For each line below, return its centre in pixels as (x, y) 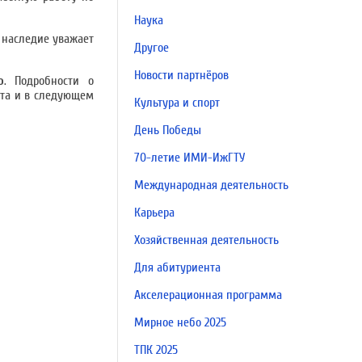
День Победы (168, 130)
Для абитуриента (177, 267)
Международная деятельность (211, 185)
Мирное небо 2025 (180, 322)
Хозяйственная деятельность (206, 240)
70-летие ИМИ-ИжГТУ (189, 158)
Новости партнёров (181, 75)
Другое (152, 48)
